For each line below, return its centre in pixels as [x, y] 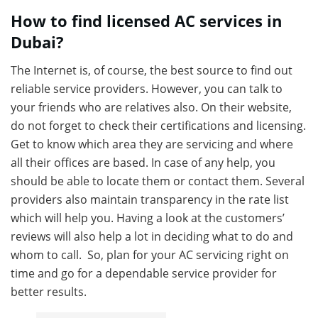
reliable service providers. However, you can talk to [147, 89]
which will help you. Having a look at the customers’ [148, 218]
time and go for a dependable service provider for [144, 274]
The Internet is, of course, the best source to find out [152, 71]
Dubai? [37, 43]
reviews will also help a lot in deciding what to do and [152, 237]
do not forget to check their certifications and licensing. [158, 126]
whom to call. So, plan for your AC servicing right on [150, 255]
